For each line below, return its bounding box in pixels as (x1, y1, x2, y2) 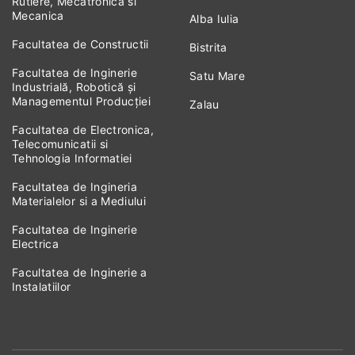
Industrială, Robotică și (12, 80, 136, 94)
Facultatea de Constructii (12, 37, 149, 52)
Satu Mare (189, 69, 246, 83)
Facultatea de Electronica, (12, 123, 155, 137)
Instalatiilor (12, 280, 71, 294)
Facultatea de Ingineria (12, 180, 138, 194)
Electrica (12, 237, 59, 251)
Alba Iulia (189, 12, 239, 26)
